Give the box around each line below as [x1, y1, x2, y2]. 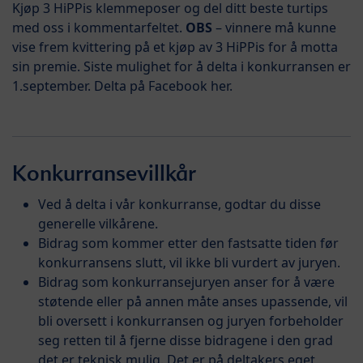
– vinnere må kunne [212, 18, 336, 36]
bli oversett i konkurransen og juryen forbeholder [38, 311, 344, 330]
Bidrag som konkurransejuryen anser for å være [38, 272, 335, 291]
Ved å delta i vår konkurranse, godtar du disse [38, 194, 321, 213]
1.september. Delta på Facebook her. [12, 76, 233, 95]
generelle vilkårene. [38, 214, 158, 233]
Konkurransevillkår [12, 159, 196, 187]
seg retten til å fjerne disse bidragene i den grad [38, 331, 333, 349]
